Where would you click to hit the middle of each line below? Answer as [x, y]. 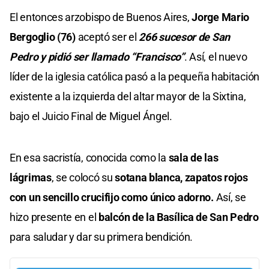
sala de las [192, 157]
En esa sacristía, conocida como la [88, 157]
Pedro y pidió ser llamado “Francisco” [97, 56]
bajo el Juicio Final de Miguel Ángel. [91, 116]
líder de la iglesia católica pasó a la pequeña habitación [134, 76]
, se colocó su [83, 177]
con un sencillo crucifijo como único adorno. [113, 197]
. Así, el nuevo [216, 56]
